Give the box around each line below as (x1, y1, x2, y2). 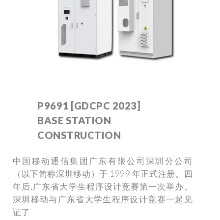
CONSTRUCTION (37, 129, 121, 141)
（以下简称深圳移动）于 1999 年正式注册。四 (13, 168, 192, 179)
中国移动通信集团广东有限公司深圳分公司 (13, 155, 192, 166)
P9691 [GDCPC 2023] (37, 99, 140, 111)
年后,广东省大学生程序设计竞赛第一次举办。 (13, 181, 192, 192)
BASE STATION (37, 114, 111, 126)
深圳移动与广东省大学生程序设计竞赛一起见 (13, 193, 192, 204)
